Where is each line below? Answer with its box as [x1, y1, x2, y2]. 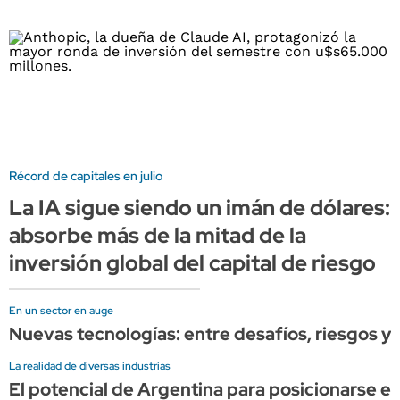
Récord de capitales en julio [9, 167, 162, 184]
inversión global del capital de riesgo [9, 248, 376, 277]
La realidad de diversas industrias [9, 358, 171, 373]
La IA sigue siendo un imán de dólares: [9, 193, 390, 221]
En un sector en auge [9, 303, 113, 318]
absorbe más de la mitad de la [9, 221, 306, 249]
